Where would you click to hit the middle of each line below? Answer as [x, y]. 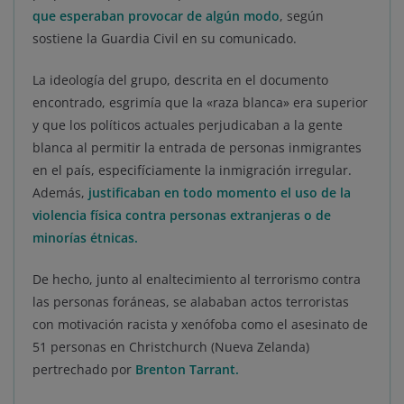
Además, [60, 193]
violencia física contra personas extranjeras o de [182, 216]
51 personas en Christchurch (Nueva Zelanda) [171, 347]
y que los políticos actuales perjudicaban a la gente [188, 125]
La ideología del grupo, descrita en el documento [180, 80]
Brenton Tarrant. [187, 370]
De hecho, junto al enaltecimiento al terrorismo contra [197, 280]
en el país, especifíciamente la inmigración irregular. [192, 170]
